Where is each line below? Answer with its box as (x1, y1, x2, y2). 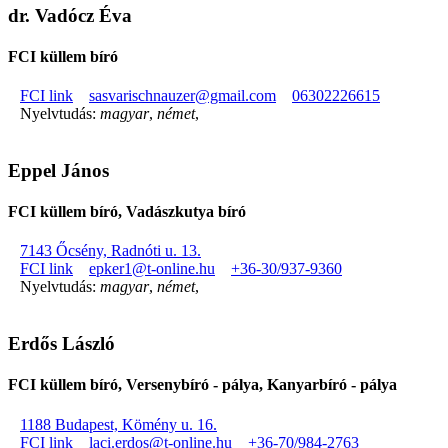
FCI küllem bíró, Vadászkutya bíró (8, 203, 246, 221)
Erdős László (8, 333, 115, 355)
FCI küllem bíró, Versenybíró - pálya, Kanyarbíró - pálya (8, 376, 397, 394)
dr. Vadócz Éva (8, 4, 132, 26)
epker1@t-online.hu (89, 260, 215, 278)
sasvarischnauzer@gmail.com (89, 87, 276, 105)
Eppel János (8, 159, 109, 181)
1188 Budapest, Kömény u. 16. (20, 415, 217, 433)
